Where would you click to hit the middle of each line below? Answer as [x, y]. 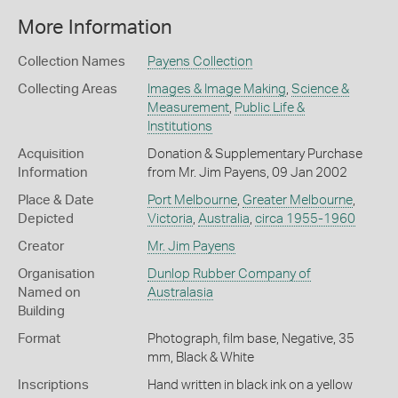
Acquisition [51, 154]
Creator [41, 246]
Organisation [56, 274]
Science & [320, 89]
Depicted [46, 219]
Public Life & [269, 107]
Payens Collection [199, 61]
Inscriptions [53, 385]
